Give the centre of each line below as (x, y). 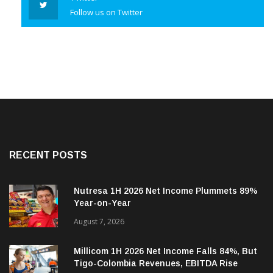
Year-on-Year (102, 215)
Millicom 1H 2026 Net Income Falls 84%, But (165, 264)
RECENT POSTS (48, 168)
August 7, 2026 (99, 234)
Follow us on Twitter (106, 25)
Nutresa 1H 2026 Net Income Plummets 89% (165, 203)
